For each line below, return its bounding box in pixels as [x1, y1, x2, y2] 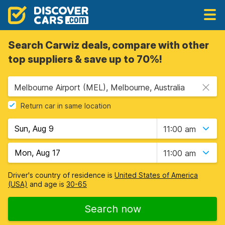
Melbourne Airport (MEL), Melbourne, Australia [14, 82, 185, 92]
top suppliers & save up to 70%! [8, 53, 162, 65]
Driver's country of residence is [8, 171, 115, 179]
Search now [84, 203, 141, 215]
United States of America [115, 171, 198, 179]
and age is [28, 180, 66, 188]
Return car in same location [21, 101, 111, 110]
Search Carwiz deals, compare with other [8, 39, 209, 51]
